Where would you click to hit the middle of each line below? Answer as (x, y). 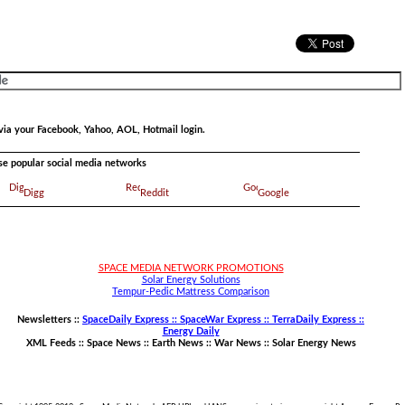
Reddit (154, 193)
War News (237, 343)
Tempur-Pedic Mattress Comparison (191, 292)
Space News (113, 343)
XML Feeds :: (56, 343)
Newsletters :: (50, 320)
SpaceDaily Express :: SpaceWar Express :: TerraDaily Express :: (223, 320)
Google (273, 193)
